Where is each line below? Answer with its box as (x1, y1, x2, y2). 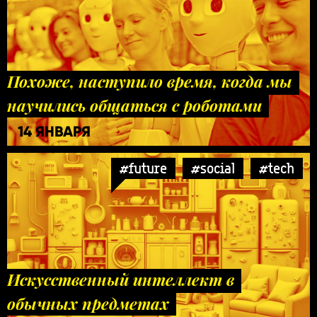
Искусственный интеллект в (7, 268, 234, 290)
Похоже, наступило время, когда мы (7, 70, 292, 92)
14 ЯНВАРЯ (18, 122, 91, 141)
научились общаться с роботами (7, 94, 262, 116)
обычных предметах (7, 292, 169, 314)
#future (120, 158, 167, 178)
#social (191, 158, 235, 178)
